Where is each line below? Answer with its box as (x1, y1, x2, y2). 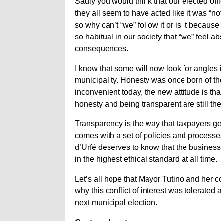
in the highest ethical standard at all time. (75, 155, 217, 163)
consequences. (75, 44, 128, 53)
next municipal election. (75, 198, 157, 207)
